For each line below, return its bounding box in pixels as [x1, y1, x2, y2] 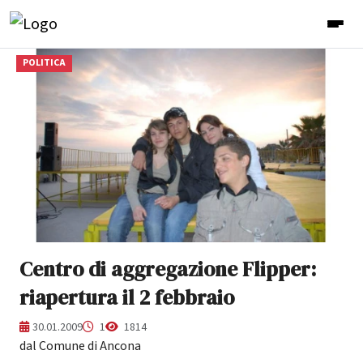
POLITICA [22, 56, 66, 70]
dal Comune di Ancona [19, 336, 141, 355]
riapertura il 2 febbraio [19, 283, 234, 311]
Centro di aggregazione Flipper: [19, 254, 316, 283]
